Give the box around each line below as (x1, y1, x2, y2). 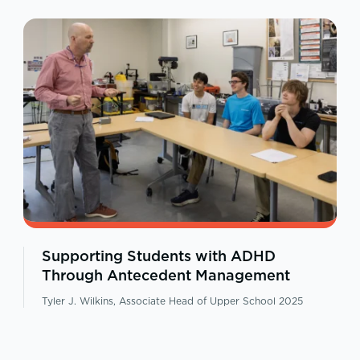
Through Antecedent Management (41, 264, 290, 285)
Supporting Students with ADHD (41, 245, 276, 266)
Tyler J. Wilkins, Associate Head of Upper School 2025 (41, 293, 303, 308)
